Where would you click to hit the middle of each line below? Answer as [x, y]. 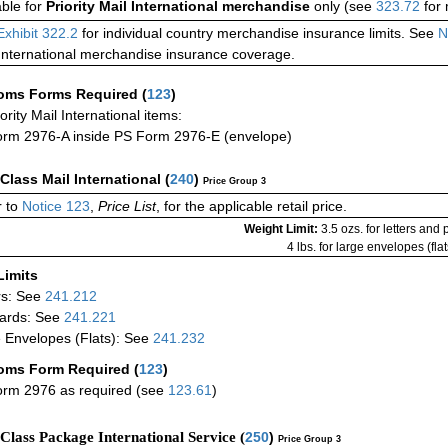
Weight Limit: [282, 228]
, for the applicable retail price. [251, 205]
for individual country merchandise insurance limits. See [256, 32]
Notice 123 [54, 205]
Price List [127, 205]
